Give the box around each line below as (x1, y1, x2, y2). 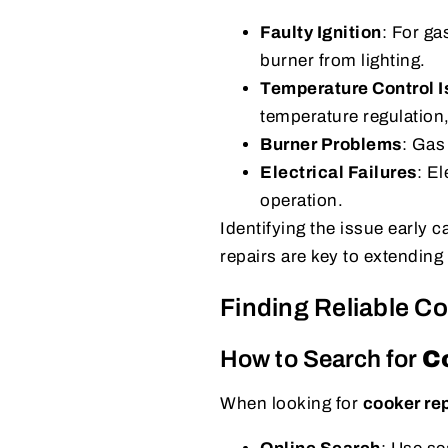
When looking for (220, 393, 363, 413)
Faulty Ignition (260, 22, 382, 42)
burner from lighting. (260, 50, 426, 70)
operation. (260, 190, 343, 210)
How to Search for (220, 345, 422, 372)
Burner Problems (260, 134, 402, 154)
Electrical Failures (260, 162, 417, 182)
